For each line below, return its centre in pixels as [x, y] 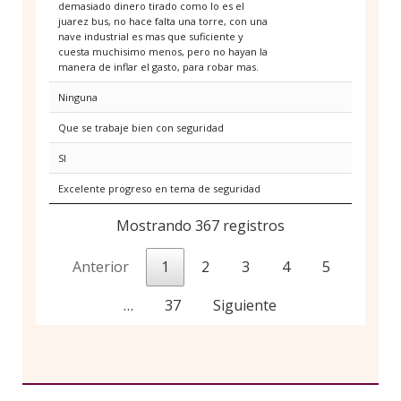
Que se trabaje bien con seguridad [141, 128]
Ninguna [78, 98]
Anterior [101, 267]
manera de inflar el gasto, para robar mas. [158, 67]
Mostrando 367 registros [200, 226]
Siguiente [245, 306]
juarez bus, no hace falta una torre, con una [163, 21]
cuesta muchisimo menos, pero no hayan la [163, 52]
